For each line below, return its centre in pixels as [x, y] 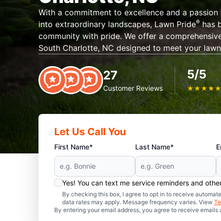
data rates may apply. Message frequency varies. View [138, 202]
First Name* [73, 147]
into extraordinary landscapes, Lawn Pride [117, 24]
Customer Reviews [133, 88]
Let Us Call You [90, 132]
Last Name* [154, 147]
